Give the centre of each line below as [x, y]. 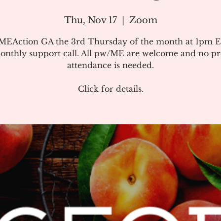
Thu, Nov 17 [90, 20]
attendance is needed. [110, 65]
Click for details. [110, 89]
